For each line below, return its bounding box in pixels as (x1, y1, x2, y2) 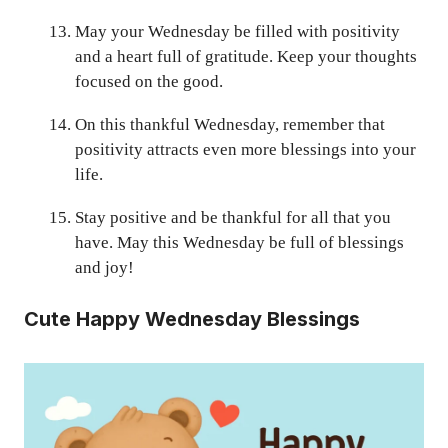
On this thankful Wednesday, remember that (75, 114, 385, 134)
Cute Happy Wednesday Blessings (24, 307, 360, 332)
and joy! (75, 257, 134, 277)
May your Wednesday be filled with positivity (75, 21, 400, 41)
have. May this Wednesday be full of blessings (75, 232, 404, 252)
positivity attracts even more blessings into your (75, 139, 416, 159)
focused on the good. (75, 71, 223, 91)
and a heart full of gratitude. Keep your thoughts (75, 46, 417, 66)
